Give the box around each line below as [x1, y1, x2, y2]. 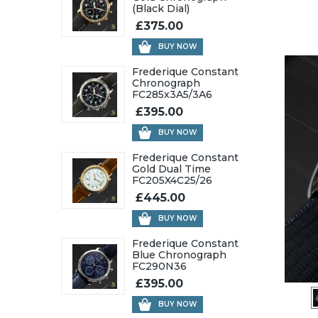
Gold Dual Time [132, 163, 211, 175]
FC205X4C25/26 [132, 174, 212, 187]
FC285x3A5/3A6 [132, 88, 212, 101]
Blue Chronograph [132, 248, 226, 261]
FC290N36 [132, 260, 187, 273]
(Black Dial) [132, 2, 190, 15]
